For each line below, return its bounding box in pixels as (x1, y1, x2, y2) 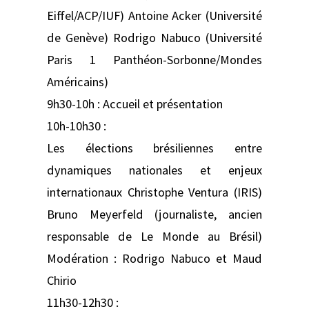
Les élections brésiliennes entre (47, 139, 262, 156)
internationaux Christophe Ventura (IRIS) (47, 183, 262, 200)
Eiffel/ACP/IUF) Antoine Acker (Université (47, 7, 262, 23)
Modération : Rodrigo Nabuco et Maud (47, 250, 262, 266)
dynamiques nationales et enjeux (47, 161, 262, 178)
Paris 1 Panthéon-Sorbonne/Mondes (47, 51, 262, 68)
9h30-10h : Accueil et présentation (47, 95, 223, 112)
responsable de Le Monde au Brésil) (47, 228, 262, 244)
